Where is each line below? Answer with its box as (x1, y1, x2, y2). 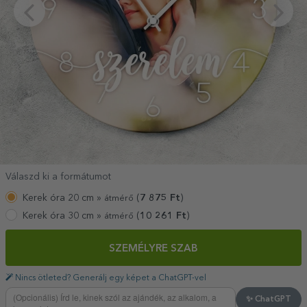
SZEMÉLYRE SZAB (109, 244, 198, 255)
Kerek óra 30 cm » (23, 210, 104, 221)
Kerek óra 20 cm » (23, 193, 104, 203)
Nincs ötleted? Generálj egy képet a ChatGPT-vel (13, 273, 206, 282)
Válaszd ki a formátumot (5, 172, 111, 182)
